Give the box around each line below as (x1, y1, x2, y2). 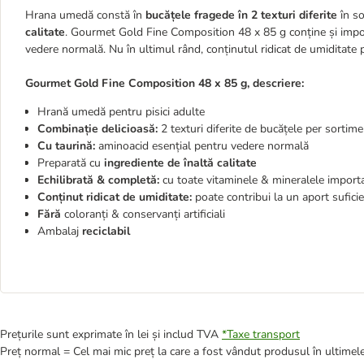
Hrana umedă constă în (25, 7, 142, 23)
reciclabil (82, 223, 130, 239)
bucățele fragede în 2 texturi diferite (142, 7, 337, 23)
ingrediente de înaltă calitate (101, 155, 257, 171)
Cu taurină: (37, 138, 98, 154)
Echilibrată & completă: (37, 172, 159, 188)
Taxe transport (227, 327, 300, 342)
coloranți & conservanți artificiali (64, 206, 225, 222)
